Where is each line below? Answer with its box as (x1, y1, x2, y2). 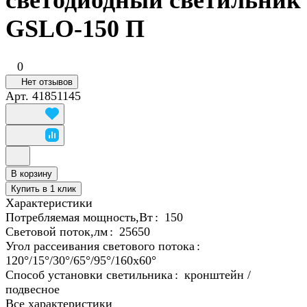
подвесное (5, 282, 60, 297)
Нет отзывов (21, 77, 73, 88)
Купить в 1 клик (11, 184, 76, 195)
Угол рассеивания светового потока (5, 239, 195, 254)
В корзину (11, 169, 52, 180)
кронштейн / (184, 268, 251, 282)
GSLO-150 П (5, 15, 145, 43)
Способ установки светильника (5, 268, 173, 282)
